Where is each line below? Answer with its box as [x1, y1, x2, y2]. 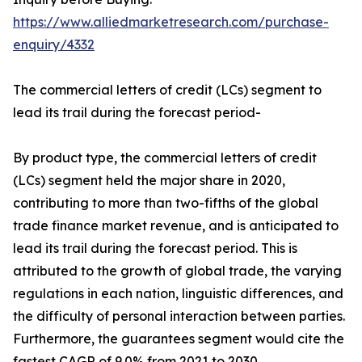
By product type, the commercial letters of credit [13, 149, 317, 166]
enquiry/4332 [13, 36, 95, 53]
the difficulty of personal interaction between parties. [13, 308, 345, 325]
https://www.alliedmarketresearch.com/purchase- [13, 14, 329, 31]
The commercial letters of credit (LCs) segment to [13, 82, 322, 99]
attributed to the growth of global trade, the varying [13, 263, 342, 280]
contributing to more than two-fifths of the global [13, 195, 318, 212]
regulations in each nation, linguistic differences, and [13, 285, 343, 302]
